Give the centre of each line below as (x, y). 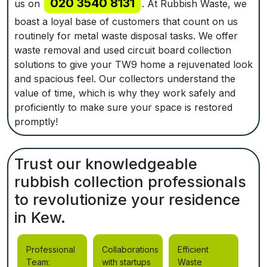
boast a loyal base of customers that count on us (126, 21)
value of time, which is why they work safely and (125, 93)
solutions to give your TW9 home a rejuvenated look (133, 64)
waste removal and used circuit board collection (123, 50)
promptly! (36, 122)
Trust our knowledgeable (106, 164)
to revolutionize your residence (127, 200)
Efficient (193, 249)
